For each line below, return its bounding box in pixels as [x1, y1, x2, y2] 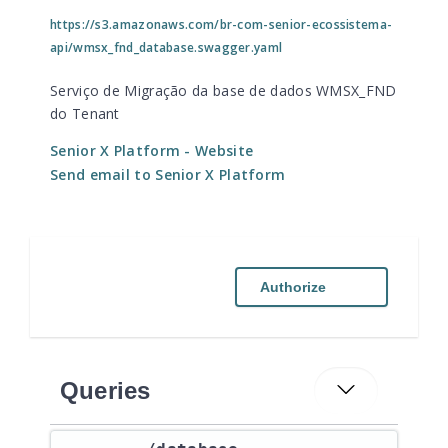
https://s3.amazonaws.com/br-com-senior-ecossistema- [50, 16, 393, 33]
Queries [60, 376, 151, 404]
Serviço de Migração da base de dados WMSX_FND [50, 81, 397, 100]
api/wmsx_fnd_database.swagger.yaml [50, 39, 283, 56]
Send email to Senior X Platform [50, 165, 286, 184]
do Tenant [50, 104, 120, 123]
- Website [180, 141, 254, 160]
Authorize [260, 279, 326, 295]
